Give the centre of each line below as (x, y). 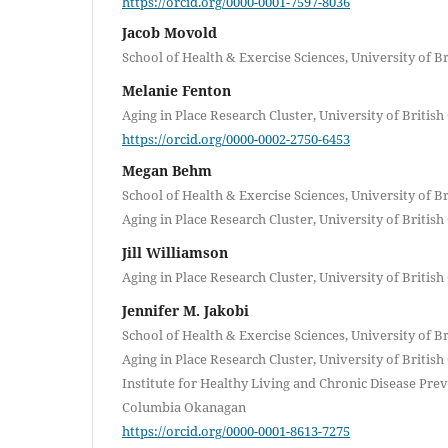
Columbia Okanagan (184, 406)
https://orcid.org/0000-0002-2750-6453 (236, 138)
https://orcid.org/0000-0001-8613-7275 (236, 430)
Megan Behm (167, 170)
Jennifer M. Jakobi (185, 310)
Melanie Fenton (176, 91)
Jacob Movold (169, 33)
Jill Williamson (175, 252)
